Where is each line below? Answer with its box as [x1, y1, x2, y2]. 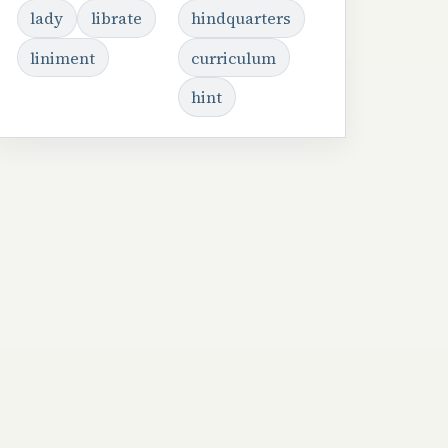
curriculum [191, 46, 277, 69]
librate [91, 7, 142, 30]
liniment [30, 46, 96, 69]
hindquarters [191, 7, 292, 30]
